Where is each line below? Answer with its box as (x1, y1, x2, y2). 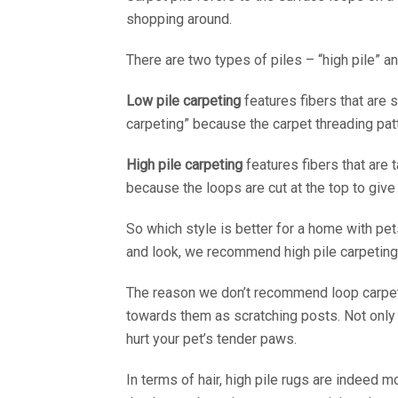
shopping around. (126, 10, 232, 28)
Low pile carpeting (126, 92, 241, 109)
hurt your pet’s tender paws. (126, 330, 297, 347)
